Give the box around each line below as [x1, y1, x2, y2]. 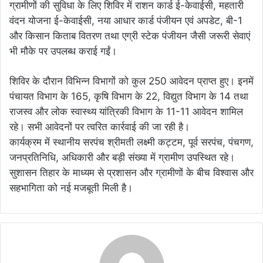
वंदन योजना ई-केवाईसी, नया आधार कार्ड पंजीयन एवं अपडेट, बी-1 [9, 15, 242, 26]
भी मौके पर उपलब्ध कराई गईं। [9, 45, 117, 57]
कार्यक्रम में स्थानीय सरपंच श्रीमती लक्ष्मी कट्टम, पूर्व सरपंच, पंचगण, [9, 136, 254, 148]
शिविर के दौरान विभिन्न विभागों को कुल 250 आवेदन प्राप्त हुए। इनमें [9, 75, 254, 87]
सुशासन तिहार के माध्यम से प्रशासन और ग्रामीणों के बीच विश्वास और [9, 167, 254, 178]
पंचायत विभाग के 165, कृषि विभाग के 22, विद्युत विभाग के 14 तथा [9, 90, 248, 102]
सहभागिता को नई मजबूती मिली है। [9, 182, 133, 194]
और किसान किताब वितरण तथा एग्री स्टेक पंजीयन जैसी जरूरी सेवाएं [9, 30, 250, 42]
